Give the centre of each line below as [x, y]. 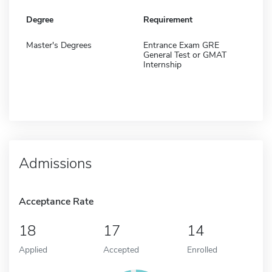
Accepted [121, 249]
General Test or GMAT [185, 55]
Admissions [55, 163]
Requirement [168, 19]
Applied [33, 249]
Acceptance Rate [56, 201]
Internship [162, 64]
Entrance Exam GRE [181, 45]
